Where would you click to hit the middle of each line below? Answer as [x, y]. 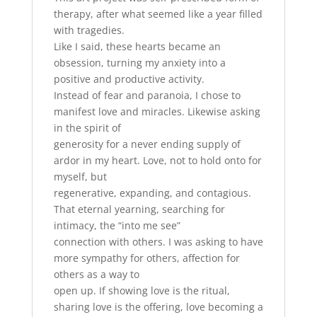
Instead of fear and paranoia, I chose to [147, 95]
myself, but [80, 176]
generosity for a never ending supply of [147, 144]
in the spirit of [87, 127]
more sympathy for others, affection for [146, 258]
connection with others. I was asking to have [158, 241]
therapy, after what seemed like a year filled [158, 13]
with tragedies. [89, 30]
